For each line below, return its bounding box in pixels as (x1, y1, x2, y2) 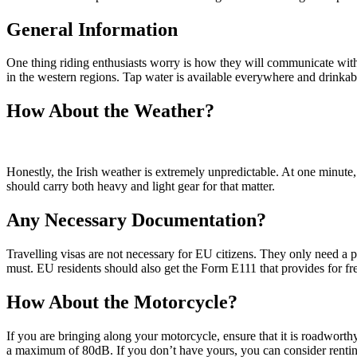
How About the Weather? (6, 100, 214, 122)
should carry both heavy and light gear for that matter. (6, 179, 278, 194)
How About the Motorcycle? (6, 291, 237, 312)
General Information (6, 18, 182, 40)
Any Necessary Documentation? (6, 210, 271, 231)
